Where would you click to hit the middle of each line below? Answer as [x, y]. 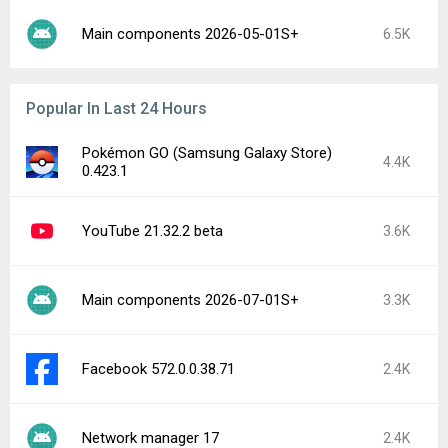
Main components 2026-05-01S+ [190, 34]
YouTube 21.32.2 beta [152, 231]
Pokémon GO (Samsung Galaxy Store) [207, 153]
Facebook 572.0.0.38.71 [158, 369]
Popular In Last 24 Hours [116, 108]
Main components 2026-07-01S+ [190, 300]
